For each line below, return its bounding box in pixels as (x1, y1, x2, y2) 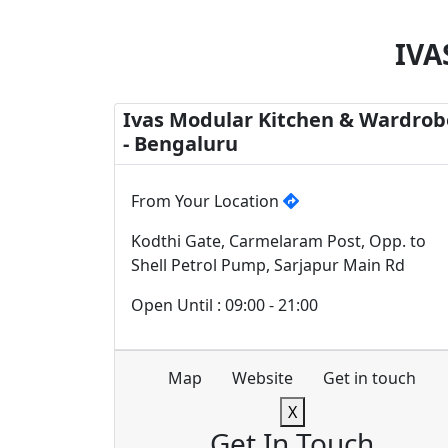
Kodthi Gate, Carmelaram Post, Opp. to (131, 230, 426, 252)
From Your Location (131, 190, 283, 212)
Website (232, 367, 293, 389)
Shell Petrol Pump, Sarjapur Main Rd (131, 254, 405, 276)
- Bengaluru (123, 130, 238, 157)
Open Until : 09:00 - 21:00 (131, 294, 318, 316)
